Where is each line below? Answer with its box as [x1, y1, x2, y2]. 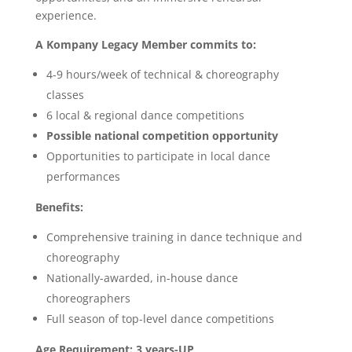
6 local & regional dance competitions [46, 107, 244, 123]
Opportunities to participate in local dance [46, 148, 270, 163]
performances [46, 168, 120, 184]
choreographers [46, 290, 130, 306]
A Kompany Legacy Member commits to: [35, 36, 259, 52]
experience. [35, 7, 97, 23]
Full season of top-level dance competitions [46, 310, 274, 326]
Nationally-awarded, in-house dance [46, 269, 238, 285]
